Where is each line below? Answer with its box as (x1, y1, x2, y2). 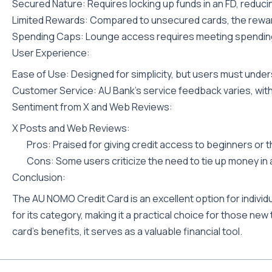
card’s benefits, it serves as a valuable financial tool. (12, 225, 242, 238)
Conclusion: (12, 171, 66, 184)
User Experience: (12, 46, 90, 59)
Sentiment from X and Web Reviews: (12, 100, 172, 114)
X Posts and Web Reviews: (12, 121, 130, 135)
